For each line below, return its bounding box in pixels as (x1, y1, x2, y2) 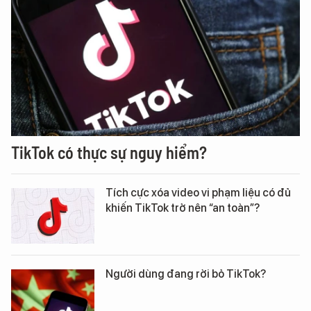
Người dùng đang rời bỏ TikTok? (106, 267, 266, 280)
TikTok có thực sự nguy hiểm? (11, 142, 207, 162)
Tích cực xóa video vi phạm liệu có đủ (106, 186, 291, 199)
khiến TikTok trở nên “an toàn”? (106, 201, 260, 215)
